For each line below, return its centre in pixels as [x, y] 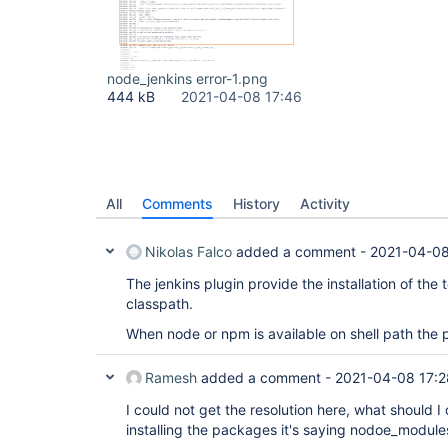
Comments [177, 203]
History [256, 203]
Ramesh [171, 377]
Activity [325, 203]
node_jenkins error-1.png [187, 78]
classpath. [159, 303]
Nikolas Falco [188, 251]
